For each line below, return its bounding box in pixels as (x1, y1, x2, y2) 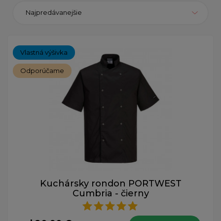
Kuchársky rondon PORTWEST (39, 178, 182, 189)
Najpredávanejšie (26, 8, 82, 17)
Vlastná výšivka (20, 48, 68, 56)
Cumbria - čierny (72, 187, 149, 199)
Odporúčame (20, 66, 64, 74)
